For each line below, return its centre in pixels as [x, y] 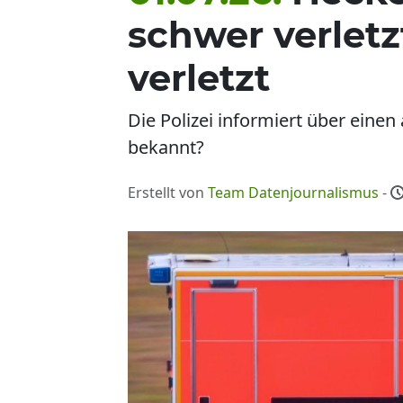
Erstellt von [168, 193]
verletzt [199, 78]
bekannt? [166, 147]
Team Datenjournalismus [293, 193]
